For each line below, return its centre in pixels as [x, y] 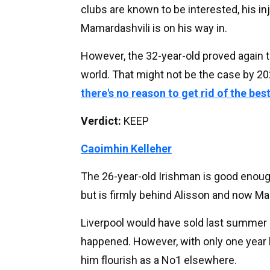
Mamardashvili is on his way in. [154, 28]
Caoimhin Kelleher [126, 148]
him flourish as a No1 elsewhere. [159, 260]
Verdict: [102, 121]
